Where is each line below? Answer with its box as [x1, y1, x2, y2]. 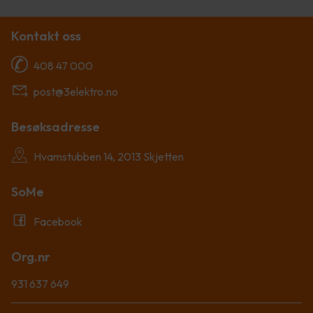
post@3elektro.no [34, 84, 118, 99]
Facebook [34, 214, 82, 228]
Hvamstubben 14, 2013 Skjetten [34, 149, 184, 163]
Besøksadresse [11, 118, 100, 135]
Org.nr [11, 248, 50, 265]
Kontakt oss [11, 27, 81, 44]
